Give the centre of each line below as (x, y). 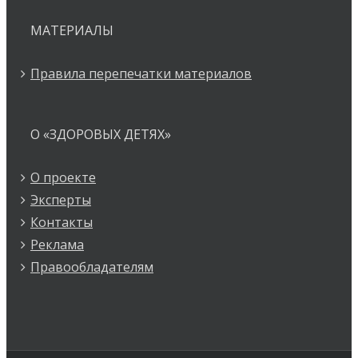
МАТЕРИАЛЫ (72, 30)
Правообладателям (92, 267)
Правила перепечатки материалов (141, 74)
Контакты (62, 222)
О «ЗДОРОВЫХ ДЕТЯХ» (101, 134)
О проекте (63, 177)
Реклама (57, 245)
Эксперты (61, 200)
